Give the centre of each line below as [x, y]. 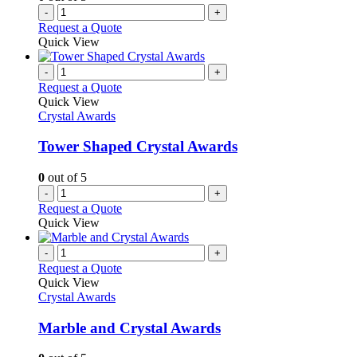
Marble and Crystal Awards [129, 328]
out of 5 [66, 177]
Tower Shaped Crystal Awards [138, 147]
